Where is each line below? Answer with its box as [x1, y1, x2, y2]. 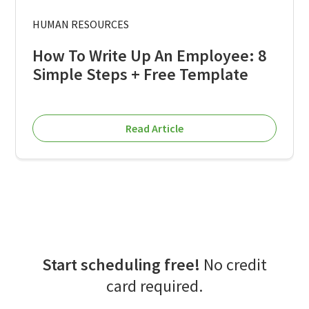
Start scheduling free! [42, 253, 200, 275]
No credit [200, 253, 267, 275]
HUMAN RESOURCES [32, 17, 130, 31]
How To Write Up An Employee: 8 [32, 44, 267, 66]
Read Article [126, 121, 183, 135]
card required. [106, 275, 203, 297]
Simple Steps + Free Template [32, 63, 249, 85]
